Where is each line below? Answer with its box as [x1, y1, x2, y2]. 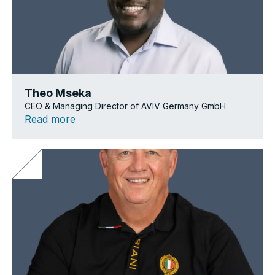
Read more [25, 112, 76, 125]
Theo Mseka [25, 86, 91, 99]
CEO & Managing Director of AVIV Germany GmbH [25, 100, 226, 111]
